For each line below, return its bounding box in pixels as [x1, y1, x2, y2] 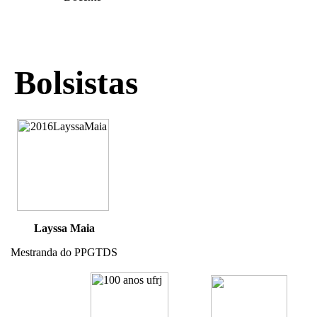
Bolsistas [6, 64, 138, 102]
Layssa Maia [33, 222, 95, 235]
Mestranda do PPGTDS [8, 246, 117, 259]
